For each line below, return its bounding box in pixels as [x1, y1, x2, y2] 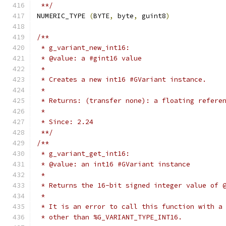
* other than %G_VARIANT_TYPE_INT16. [37, 213, 182, 221]
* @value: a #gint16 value [37, 54, 142, 63]
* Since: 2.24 [37, 118, 93, 126]
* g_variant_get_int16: [37, 149, 130, 158]
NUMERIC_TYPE [37, 12, 89, 20]
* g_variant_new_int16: [37, 43, 130, 52]
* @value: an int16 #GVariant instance [37, 160, 190, 168]
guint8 [138, 12, 166, 20]
